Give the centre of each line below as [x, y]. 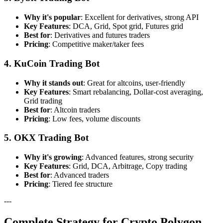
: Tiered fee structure [80, 184]
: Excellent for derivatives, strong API [140, 17]
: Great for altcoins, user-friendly [134, 83]
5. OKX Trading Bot [46, 138]
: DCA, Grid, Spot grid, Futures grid [126, 26]
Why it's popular [52, 17]
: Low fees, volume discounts [94, 118]
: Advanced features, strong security [138, 157]
